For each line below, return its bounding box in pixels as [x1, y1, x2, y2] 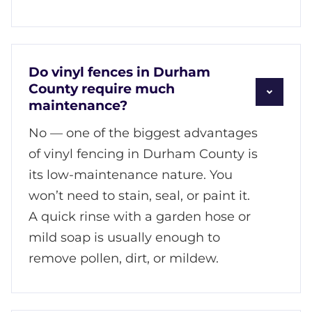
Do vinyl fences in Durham [29, 63, 210, 80]
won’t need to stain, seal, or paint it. [29, 187, 250, 203]
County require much [29, 80, 175, 97]
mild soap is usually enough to [29, 229, 220, 245]
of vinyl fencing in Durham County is [29, 146, 258, 162]
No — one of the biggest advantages [29, 125, 258, 141]
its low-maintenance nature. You [29, 166, 233, 182]
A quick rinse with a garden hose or [29, 208, 251, 224]
